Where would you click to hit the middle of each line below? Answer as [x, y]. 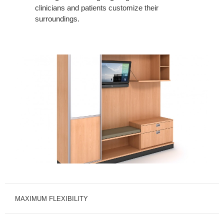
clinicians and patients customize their [97, 7]
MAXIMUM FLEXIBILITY [51, 198]
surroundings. [57, 18]
